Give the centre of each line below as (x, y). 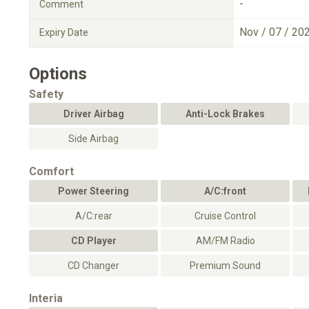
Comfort (51, 171)
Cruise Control (225, 216)
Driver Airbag (93, 114)
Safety (46, 94)
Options (58, 74)
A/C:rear (93, 216)
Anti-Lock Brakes (225, 114)
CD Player (93, 241)
